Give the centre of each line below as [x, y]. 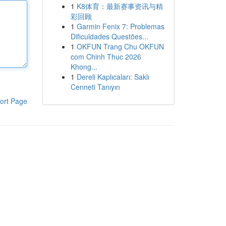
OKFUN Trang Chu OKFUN [120, 46]
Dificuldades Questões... [109, 36]
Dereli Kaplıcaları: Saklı [113, 77]
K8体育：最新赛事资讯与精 [120, 6]
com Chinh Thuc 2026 [106, 56]
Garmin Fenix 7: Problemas [120, 26]
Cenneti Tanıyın [95, 87]
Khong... [84, 67]
